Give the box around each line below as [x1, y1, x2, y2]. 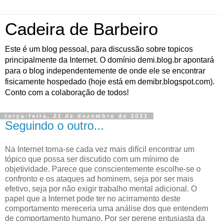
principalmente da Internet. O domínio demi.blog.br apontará [5, 56, 214, 64]
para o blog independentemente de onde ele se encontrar [5, 67, 205, 75]
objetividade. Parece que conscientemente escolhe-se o [5, 164, 201, 173]
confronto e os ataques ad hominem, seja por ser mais [5, 174, 193, 183]
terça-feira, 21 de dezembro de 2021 [5, 113, 148, 119]
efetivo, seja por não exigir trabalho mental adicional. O [5, 184, 197, 193]
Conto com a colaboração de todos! [5, 88, 129, 97]
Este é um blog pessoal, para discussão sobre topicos [5, 45, 193, 53]
